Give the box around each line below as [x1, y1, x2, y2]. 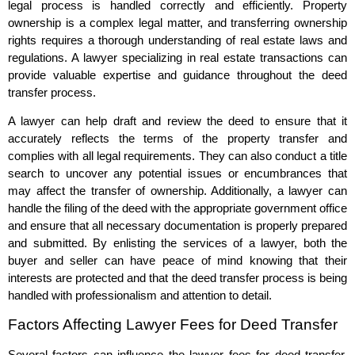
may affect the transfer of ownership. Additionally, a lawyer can [8, 184, 347, 198]
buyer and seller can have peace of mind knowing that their [8, 254, 347, 268]
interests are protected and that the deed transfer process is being [8, 271, 347, 285]
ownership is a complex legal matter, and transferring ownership [8, 15, 347, 29]
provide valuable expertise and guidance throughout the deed [8, 67, 347, 82]
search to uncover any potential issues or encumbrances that [8, 166, 347, 181]
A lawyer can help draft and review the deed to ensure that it [8, 114, 347, 128]
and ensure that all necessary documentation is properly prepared [8, 219, 347, 233]
